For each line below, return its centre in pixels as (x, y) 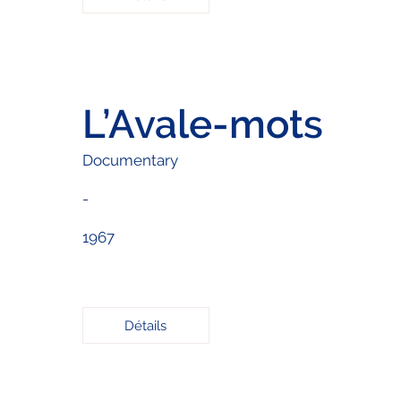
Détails (146, 325)
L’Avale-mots (202, 124)
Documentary (130, 160)
